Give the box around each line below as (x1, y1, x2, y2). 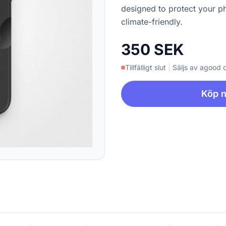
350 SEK (121, 40, 184, 59)
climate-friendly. (121, 17, 183, 27)
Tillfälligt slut (125, 63, 166, 72)
